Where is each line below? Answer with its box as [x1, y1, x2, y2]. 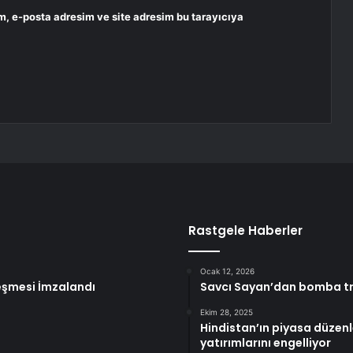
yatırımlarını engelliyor [200, 335, 331, 351]
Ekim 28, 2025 [200, 307, 253, 318]
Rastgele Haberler [188, 222, 303, 240]
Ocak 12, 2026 [200, 266, 255, 277]
